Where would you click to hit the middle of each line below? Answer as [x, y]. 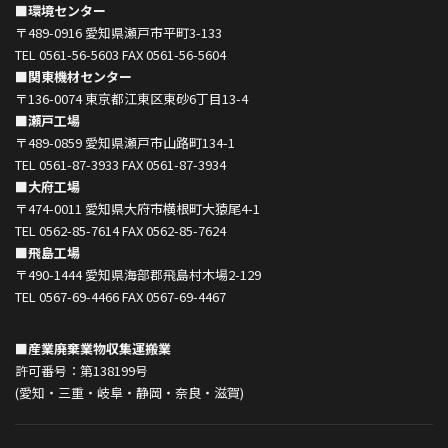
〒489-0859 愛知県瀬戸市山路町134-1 [125, 143]
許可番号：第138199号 [81, 371]
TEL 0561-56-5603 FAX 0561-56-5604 [120, 55]
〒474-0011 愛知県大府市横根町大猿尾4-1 [137, 209]
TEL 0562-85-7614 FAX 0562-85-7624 [120, 231]
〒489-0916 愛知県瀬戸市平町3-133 [118, 33]
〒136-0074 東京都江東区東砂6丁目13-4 [131, 99]
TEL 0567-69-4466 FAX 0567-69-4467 [120, 297]
